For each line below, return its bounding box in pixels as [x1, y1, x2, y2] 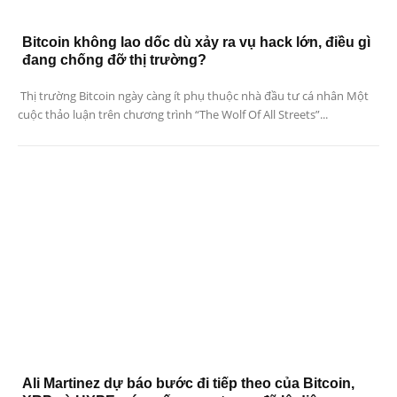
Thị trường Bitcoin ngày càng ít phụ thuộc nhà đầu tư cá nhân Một [18, 87, 369, 104]
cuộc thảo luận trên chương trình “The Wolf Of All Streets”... [18, 105, 328, 122]
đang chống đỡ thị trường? [22, 51, 206, 67]
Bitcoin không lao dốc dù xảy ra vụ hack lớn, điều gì [22, 34, 370, 50]
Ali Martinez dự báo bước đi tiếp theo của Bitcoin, [22, 376, 354, 392]
